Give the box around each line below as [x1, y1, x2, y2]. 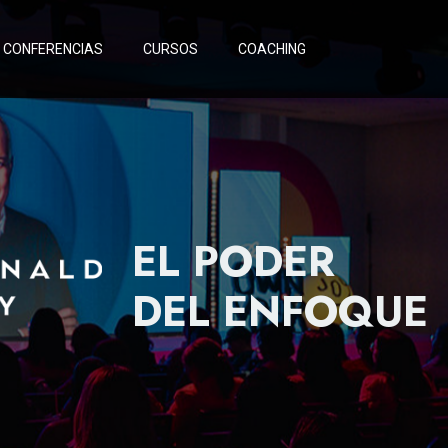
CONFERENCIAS [3, 41, 103, 57]
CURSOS [143, 41, 198, 57]
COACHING [238, 41, 306, 57]
